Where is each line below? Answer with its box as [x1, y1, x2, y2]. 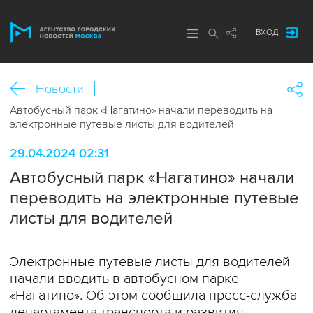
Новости [36, 81, 84, 96]
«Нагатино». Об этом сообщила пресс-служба [10, 287, 297, 304]
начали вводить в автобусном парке [10, 270, 239, 287]
